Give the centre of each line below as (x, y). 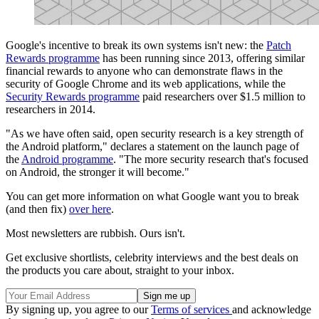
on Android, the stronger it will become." (98, 172)
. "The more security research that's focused (211, 159)
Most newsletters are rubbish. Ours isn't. (95, 234)
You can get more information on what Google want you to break (152, 197)
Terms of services (192, 310)
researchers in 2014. (51, 110)
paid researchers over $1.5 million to (223, 97)
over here (90, 209)
